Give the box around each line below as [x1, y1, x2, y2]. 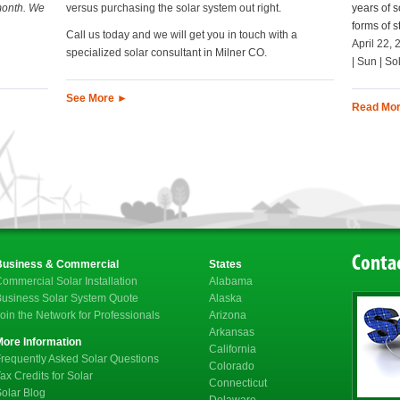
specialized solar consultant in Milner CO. [66, 46, 267, 60]
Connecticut [209, 376, 267, 389]
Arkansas [209, 325, 254, 338]
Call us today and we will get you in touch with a [66, 29, 297, 42]
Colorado [209, 359, 254, 372]
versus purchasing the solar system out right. [66, 2, 281, 15]
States [209, 257, 242, 271]
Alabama [209, 274, 253, 287]
